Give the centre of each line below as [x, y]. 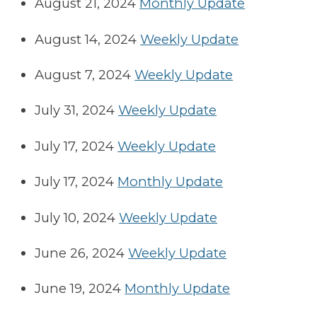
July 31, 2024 [75, 110]
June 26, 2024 [80, 253]
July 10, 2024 [75, 217]
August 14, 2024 [86, 39]
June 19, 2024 [78, 289]
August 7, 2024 [83, 74]
